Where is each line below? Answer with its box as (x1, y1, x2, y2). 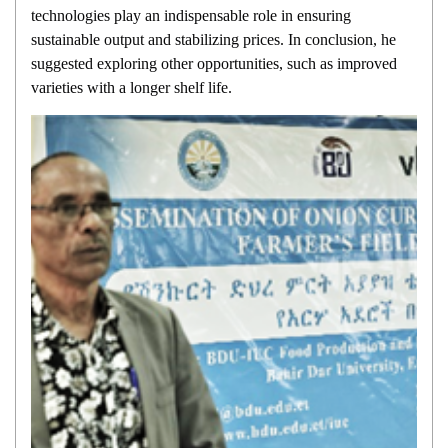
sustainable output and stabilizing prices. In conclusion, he (31, 30, 396, 48)
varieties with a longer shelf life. (31, 78, 232, 96)
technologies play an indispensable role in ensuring (31, 6, 351, 24)
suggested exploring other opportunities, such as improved (31, 54, 397, 72)
